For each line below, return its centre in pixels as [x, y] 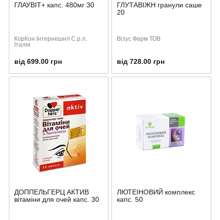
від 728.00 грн [141, 61]
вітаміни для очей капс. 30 [57, 199]
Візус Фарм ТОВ [139, 39]
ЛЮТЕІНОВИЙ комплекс [156, 192]
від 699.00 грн [38, 61]
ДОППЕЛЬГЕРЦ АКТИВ [52, 192]
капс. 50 [130, 199]
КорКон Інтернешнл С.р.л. [51, 39]
